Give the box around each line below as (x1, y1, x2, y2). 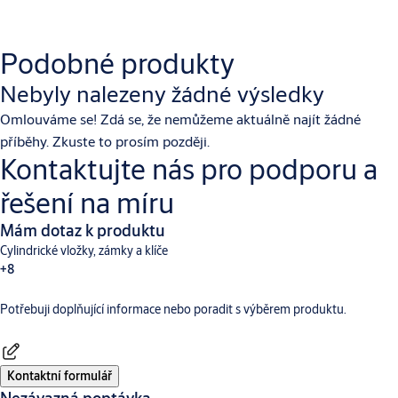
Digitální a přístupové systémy (235, 310, 374, 324)
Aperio (204, 310, 235, 324)
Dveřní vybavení (130, 310, 204, 324)
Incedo (241, 325, 272, 339)
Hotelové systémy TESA (130, 325, 241, 339)
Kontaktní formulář (7, 368, 112, 385)
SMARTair (272, 325, 318, 339)
